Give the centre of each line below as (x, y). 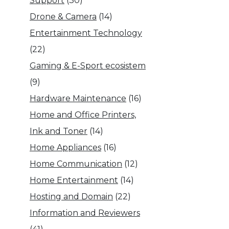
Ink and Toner (59, 131)
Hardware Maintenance (78, 98)
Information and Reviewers (85, 213)
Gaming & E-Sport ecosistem (88, 66)
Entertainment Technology (86, 33)
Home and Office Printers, (83, 115)
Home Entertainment (74, 180)
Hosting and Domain (71, 197)
